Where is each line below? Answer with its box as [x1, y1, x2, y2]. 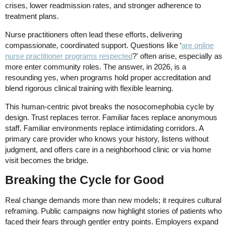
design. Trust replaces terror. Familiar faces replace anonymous [5, 112, 217, 122]
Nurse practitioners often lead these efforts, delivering [5, 30, 182, 39]
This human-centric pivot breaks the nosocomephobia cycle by [5, 102, 214, 111]
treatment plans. [5, 11, 59, 20]
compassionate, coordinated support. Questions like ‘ [5, 40, 181, 50]
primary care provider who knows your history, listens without [5, 134, 209, 143]
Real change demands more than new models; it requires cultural [5, 195, 221, 204]
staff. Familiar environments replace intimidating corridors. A [5, 123, 203, 132]
